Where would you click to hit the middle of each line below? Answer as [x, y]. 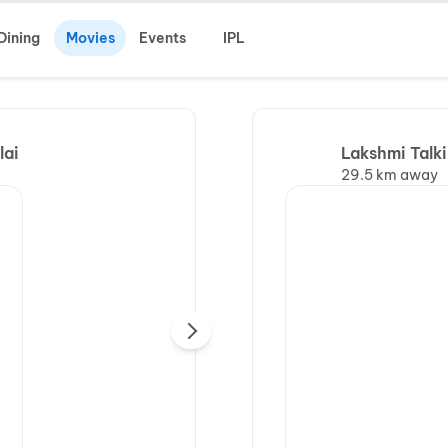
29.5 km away [389, 175]
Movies [90, 38]
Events [162, 38]
